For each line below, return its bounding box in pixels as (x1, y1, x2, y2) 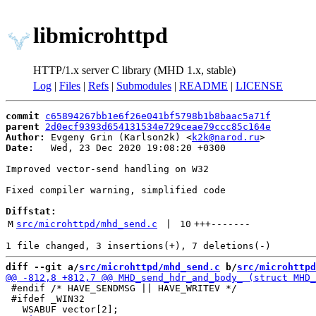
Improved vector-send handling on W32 (6, 164, 209, 174)
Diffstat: (6, 206, 56, 217)
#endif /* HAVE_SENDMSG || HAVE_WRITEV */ (6, 283, 237, 293)
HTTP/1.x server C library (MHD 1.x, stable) (33, 63, 236, 76)
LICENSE (236, 80, 283, 92)
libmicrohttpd (33, 23, 168, 49)
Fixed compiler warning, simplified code (6, 185, 226, 195)
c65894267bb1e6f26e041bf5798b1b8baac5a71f (45, 111, 271, 121)
